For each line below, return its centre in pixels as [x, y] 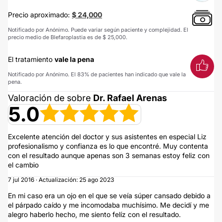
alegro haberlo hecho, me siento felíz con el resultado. [94, 214]
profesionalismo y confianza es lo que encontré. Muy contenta [108, 146]
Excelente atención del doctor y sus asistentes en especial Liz [107, 137]
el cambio [23, 165]
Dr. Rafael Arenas [130, 98]
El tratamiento [31, 59]
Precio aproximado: [40, 15]
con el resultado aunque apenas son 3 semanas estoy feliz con [109, 155]
